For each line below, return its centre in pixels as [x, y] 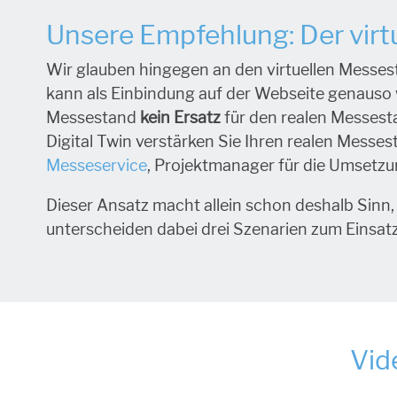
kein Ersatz [180, 118]
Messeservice [97, 166]
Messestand [93, 118]
